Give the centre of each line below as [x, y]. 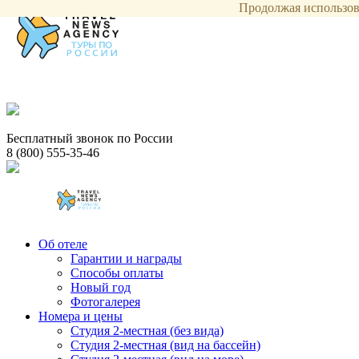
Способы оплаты [117, 273]
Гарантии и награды [126, 258]
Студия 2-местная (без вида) [147, 331]
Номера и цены [81, 316]
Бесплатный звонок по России [90, 138]
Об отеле [63, 244]
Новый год [101, 287]
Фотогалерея [105, 302]
